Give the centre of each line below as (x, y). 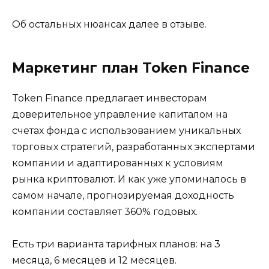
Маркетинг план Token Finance (131, 68)
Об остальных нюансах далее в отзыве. (109, 24)
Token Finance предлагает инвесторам (110, 98)
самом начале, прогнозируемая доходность (123, 195)
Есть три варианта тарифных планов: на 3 (116, 244)
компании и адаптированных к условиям (118, 163)
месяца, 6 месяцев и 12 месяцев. (94, 261)
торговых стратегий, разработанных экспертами (134, 147)
